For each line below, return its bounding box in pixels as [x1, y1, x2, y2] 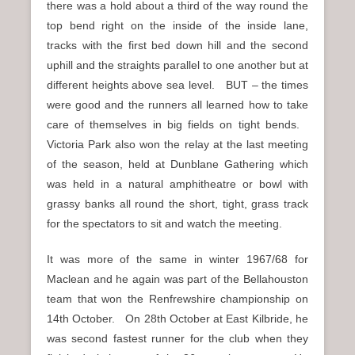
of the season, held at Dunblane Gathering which [47, 157, 308, 170]
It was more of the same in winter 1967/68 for [47, 252, 308, 265]
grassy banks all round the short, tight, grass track [47, 197, 308, 210]
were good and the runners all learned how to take [47, 97, 308, 111]
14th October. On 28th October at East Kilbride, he [47, 311, 308, 325]
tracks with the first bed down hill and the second [47, 38, 308, 52]
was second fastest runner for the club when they [47, 331, 308, 345]
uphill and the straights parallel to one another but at [47, 58, 308, 71]
